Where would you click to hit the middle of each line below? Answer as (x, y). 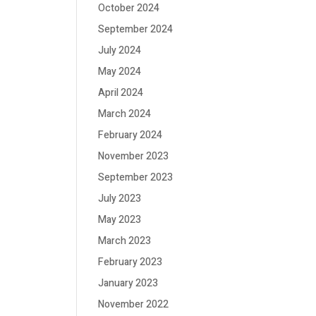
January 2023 (128, 283)
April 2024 (121, 93)
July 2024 (120, 50)
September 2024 (136, 29)
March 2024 (125, 114)
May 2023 (120, 220)
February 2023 (130, 262)
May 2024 (120, 72)
